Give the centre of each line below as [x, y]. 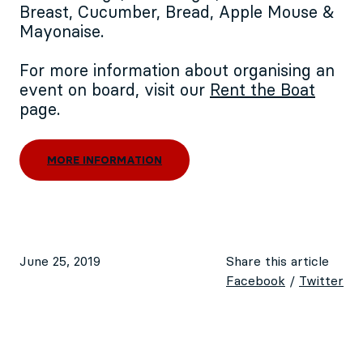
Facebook [256, 282]
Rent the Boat [263, 91]
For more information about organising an [177, 72]
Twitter [321, 282]
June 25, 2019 [60, 262]
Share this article [278, 262]
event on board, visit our [115, 91]
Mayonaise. [62, 33]
